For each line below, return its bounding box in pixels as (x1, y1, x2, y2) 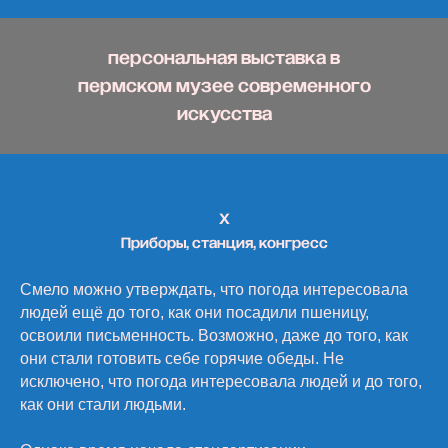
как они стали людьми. (20, 396, 190, 413)
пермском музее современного (77, 76, 371, 96)
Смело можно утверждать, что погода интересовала (20, 281, 408, 298)
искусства (176, 104, 272, 124)
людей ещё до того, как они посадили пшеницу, (20, 304, 369, 321)
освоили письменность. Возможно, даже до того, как (20, 327, 408, 344)
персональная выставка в (108, 48, 340, 68)
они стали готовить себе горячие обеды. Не (20, 350, 344, 367)
